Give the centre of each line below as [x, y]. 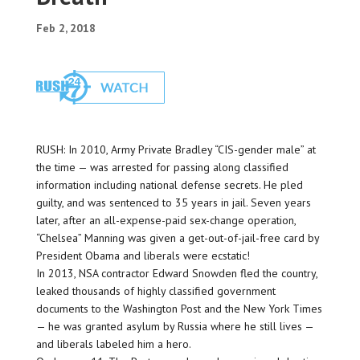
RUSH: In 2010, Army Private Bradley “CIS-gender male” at [176, 150]
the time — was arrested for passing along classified [162, 168]
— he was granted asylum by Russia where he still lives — [174, 327]
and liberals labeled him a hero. [113, 344]
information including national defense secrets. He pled [169, 185]
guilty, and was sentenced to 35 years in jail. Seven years [173, 203]
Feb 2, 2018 [65, 29]
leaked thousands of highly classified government [155, 291]
